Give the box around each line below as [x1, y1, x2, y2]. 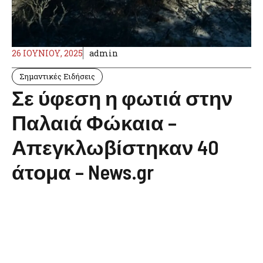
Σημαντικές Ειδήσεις [19, 71, 95, 82]
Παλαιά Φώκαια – [12, 110, 177, 134]
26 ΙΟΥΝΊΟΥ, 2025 [12, 48, 83, 59]
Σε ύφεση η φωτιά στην [12, 85, 232, 110]
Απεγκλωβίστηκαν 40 [12, 134, 219, 159]
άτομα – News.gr [12, 159, 154, 184]
